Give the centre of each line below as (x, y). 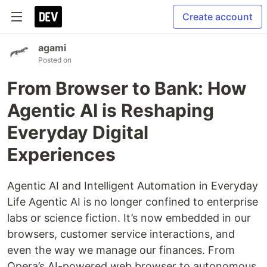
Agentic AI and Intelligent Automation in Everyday (133, 186)
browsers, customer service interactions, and (121, 234)
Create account (218, 17)
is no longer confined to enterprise (169, 202)
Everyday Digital (78, 132)
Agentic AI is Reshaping (111, 110)
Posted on (55, 60)
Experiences (61, 154)
